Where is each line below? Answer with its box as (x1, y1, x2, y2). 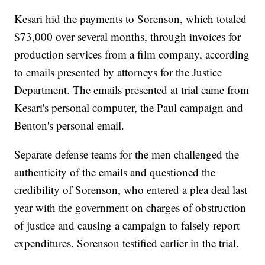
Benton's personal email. (14, 118, 125, 133)
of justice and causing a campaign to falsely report (14, 218, 240, 233)
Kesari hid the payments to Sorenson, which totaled (14, 11, 247, 27)
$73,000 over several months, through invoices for (14, 29, 241, 44)
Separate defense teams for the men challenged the (14, 147, 240, 162)
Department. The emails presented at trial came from (14, 82, 250, 98)
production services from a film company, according (14, 47, 250, 62)
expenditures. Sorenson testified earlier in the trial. (14, 235, 240, 251)
